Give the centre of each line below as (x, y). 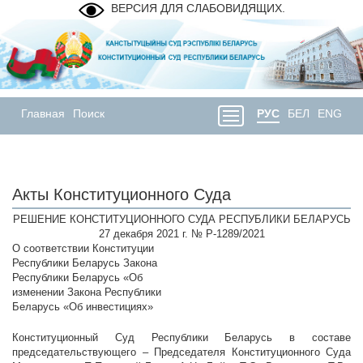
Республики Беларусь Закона (85, 263)
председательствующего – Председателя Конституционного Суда (181, 352)
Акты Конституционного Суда (122, 195)
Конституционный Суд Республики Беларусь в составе (181, 338)
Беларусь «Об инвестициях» (83, 307)
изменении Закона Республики (87, 293)
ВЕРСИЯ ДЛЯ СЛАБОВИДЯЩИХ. (198, 8)
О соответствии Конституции (83, 249)
